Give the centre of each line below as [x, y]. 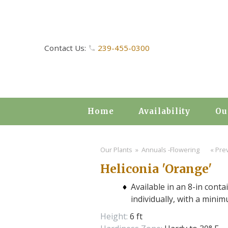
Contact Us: [66, 48]
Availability [165, 111]
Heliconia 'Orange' [156, 169]
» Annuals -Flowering [166, 150]
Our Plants [116, 150]
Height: [114, 216]
